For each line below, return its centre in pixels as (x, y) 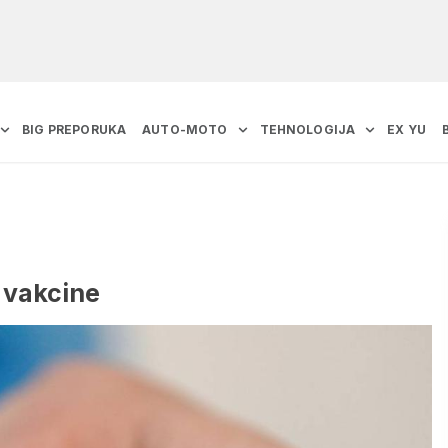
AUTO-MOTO (185, 130)
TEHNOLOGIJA (307, 130)
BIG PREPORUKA (74, 130)
